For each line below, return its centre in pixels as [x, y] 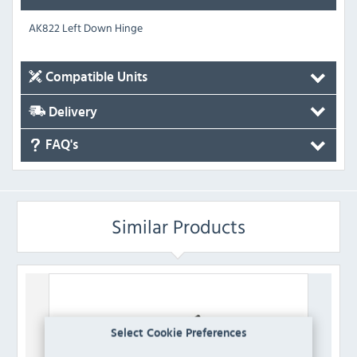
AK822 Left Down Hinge [86, 27]
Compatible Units [95, 77]
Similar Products [178, 227]
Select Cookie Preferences [178, 333]
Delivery [71, 112]
